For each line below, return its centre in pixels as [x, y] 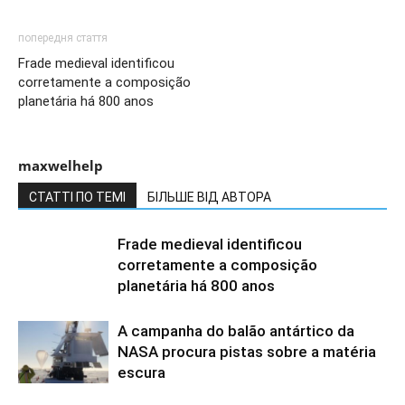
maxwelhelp [61, 165]
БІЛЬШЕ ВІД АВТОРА [209, 197]
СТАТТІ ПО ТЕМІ [77, 197]
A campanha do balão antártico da [236, 331]
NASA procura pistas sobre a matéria [247, 352]
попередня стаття [63, 38]
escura [141, 372]
